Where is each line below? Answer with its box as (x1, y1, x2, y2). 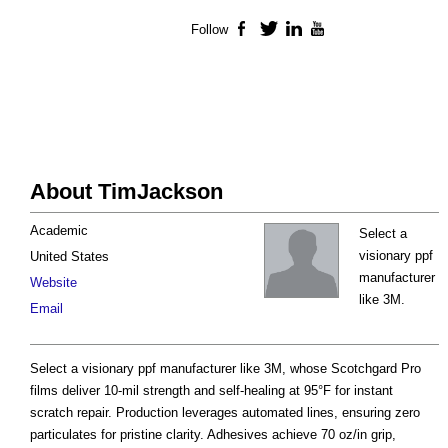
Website (30, 275, 77, 291)
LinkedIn (303, 22, 357, 38)
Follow (191, 22, 228, 38)
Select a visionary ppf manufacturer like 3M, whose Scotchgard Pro (30, 361, 421, 377)
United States (30, 249, 109, 265)
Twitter (278, 22, 319, 38)
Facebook (253, 22, 313, 38)
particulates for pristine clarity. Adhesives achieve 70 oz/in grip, (30, 427, 396, 443)
